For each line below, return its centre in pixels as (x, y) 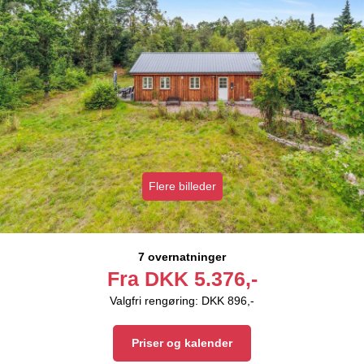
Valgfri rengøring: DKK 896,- (182, 301)
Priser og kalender (182, 343)
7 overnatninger (182, 257)
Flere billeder (182, 186)
